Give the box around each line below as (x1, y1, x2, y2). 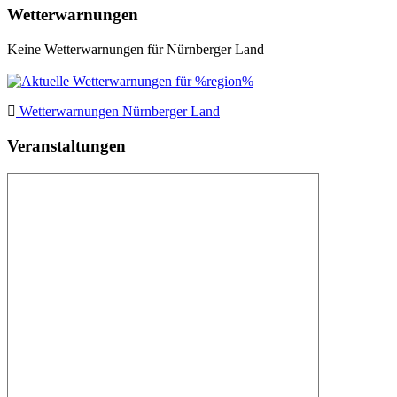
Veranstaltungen (7, 136, 126, 155)
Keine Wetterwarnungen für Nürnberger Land (7, 42, 264, 58)
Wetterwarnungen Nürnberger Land (16, 104, 220, 120)
